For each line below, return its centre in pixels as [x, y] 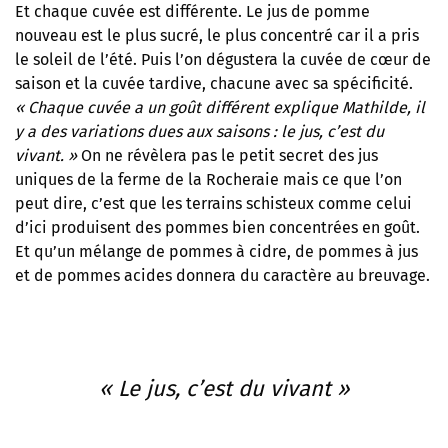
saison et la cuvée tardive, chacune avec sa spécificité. [214, 84]
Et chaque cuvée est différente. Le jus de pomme [192, 12]
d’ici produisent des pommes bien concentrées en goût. [217, 228]
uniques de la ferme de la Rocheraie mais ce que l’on [208, 180]
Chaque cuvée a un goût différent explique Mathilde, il [226, 108]
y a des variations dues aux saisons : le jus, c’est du [199, 132]
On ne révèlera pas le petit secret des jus [229, 156]
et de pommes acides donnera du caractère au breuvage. [222, 276]
